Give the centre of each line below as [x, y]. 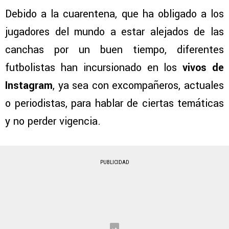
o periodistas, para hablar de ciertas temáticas [114, 104]
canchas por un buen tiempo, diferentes [114, 50]
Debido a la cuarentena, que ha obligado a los [114, 14]
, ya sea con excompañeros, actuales [138, 86]
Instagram [29, 86]
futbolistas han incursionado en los [91, 68]
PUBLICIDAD [114, 163]
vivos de [201, 68]
